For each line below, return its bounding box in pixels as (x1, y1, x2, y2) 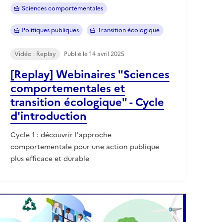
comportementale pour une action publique (10, 141, 159, 152)
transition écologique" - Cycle (10, 94, 164, 111)
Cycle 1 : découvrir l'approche (10, 129, 111, 140)
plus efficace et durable (10, 153, 89, 164)
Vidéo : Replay (14, 49, 56, 58)
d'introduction (10, 108, 87, 124)
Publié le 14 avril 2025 (64, 49, 124, 58)
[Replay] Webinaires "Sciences (10, 66, 169, 83)
